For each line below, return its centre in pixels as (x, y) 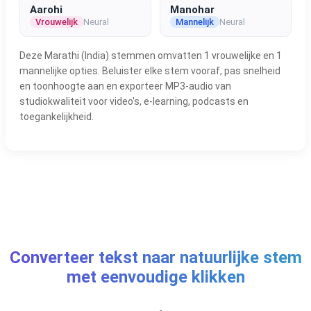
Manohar (192, 9)
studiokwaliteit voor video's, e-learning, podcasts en (134, 101)
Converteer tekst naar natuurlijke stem (155, 257)
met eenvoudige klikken (155, 277)
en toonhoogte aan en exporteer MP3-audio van (125, 86)
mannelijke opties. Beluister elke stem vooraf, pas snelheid (150, 70)
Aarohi (46, 9)
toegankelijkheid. (57, 116)
